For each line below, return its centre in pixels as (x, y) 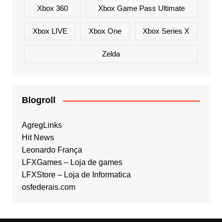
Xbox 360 (52, 8)
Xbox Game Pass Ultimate (142, 8)
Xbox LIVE (50, 31)
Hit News (38, 138)
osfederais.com (48, 187)
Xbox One (105, 31)
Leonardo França (52, 150)
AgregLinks (42, 125)
